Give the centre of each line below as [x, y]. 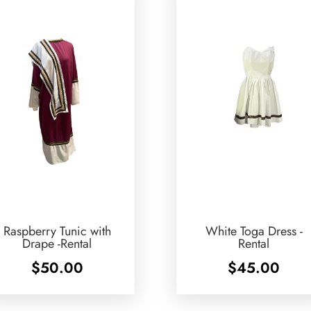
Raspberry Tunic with [57, 231]
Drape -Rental [57, 244]
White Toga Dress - [254, 231]
